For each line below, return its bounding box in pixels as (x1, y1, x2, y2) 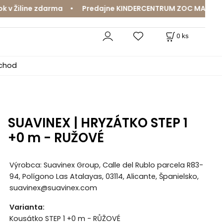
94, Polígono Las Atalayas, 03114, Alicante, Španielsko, (9, 171, 199, 182)
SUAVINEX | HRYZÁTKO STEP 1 (7, 113, 188, 132)
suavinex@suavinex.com (9, 183, 97, 193)
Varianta (9, 202, 43, 213)
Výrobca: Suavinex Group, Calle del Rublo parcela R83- (9, 160, 203, 170)
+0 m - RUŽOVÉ (7, 128, 104, 147)
